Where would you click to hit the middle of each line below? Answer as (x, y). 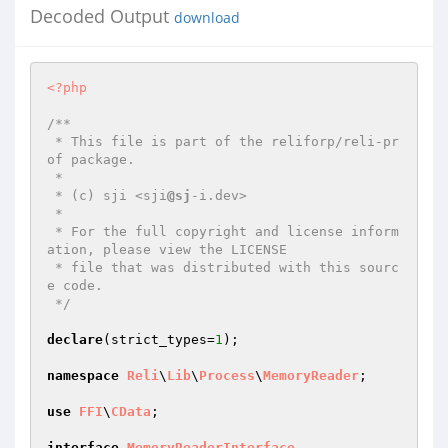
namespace (83, 375)
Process (227, 375)
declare (75, 339)
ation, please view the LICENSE (167, 249)
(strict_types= (159, 339)
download (207, 18)
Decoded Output (102, 16)
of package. (91, 159)
